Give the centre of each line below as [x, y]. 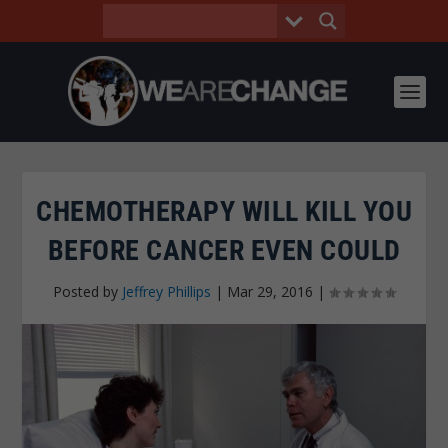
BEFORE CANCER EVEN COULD [224, 250]
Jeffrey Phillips [166, 291]
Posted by [87, 291]
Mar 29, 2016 [270, 291]
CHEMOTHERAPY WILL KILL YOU [224, 211]
